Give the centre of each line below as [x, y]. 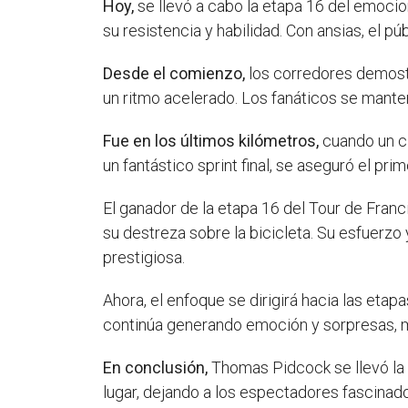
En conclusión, [156, 368]
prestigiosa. [144, 258]
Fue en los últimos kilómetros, [211, 141]
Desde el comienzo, [174, 74]
